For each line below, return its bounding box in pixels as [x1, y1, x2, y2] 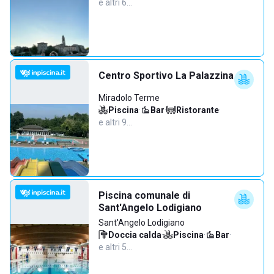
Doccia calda [108, 230, 161, 240]
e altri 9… [98, 117, 132, 127]
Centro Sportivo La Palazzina [98, 70, 234, 81]
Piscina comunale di [98, 190, 190, 201]
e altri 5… [98, 242, 132, 252]
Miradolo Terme [98, 93, 160, 103]
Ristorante [176, 105, 219, 115]
